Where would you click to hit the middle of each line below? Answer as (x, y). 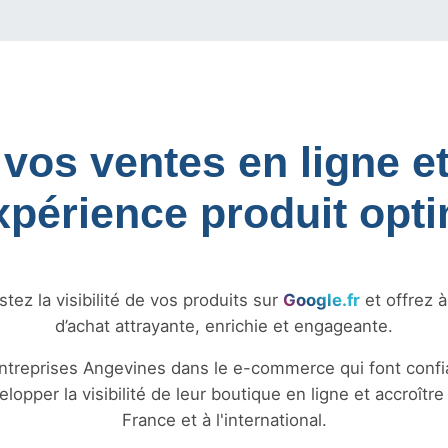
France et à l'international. (224, 420)
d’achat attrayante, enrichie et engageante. (224, 326)
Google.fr (321, 300)
